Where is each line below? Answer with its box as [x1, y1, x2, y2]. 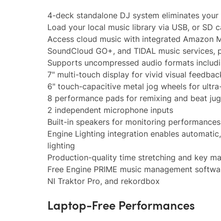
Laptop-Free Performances [47, 196, 195, 213]
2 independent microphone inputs [47, 105, 173, 115]
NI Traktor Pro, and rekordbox [47, 176, 160, 186]
